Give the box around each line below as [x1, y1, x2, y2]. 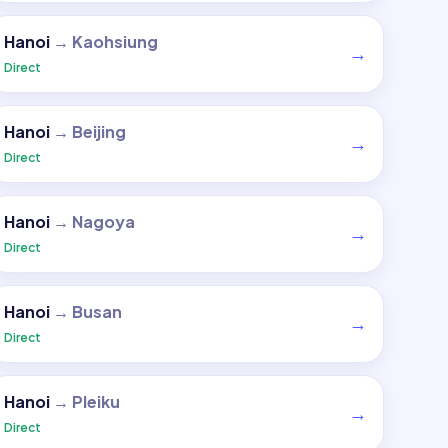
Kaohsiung [71, 31, 158, 52]
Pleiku [71, 391, 120, 412]
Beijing [71, 121, 126, 142]
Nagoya [71, 211, 135, 232]
